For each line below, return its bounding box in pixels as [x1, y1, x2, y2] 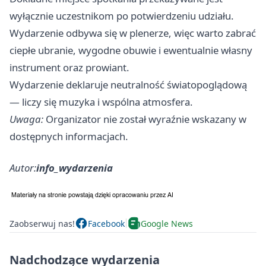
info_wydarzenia [36, 161, 113, 175]
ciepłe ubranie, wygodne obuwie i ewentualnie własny [9, 43, 252, 57]
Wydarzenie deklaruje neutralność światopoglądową [9, 78, 247, 91]
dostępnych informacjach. [9, 129, 128, 143]
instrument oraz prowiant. [9, 61, 129, 74]
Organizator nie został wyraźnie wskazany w [43, 112, 246, 126]
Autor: [9, 161, 36, 175]
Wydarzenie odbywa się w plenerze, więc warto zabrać [9, 26, 256, 40]
